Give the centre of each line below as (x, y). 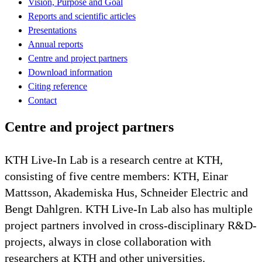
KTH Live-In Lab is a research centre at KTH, (114, 159)
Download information (70, 72)
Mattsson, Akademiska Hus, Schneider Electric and (126, 192)
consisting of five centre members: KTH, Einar (116, 176)
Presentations (52, 30)
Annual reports (56, 44)
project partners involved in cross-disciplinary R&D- (131, 225)
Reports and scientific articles (82, 16)
